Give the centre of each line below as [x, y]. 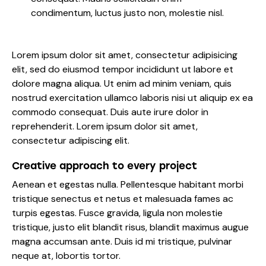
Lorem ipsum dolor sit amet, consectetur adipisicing [125, 55]
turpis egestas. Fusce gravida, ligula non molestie [117, 213]
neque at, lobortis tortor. [66, 255]
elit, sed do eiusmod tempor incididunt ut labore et [123, 69]
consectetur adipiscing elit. [71, 140]
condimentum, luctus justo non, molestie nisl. [127, 13]
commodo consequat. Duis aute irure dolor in [110, 112]
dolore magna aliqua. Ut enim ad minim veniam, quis [122, 83]
